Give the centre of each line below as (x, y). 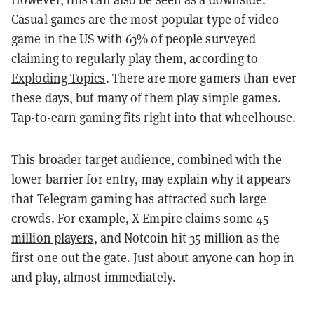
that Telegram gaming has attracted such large (139, 198)
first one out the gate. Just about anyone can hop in (153, 257)
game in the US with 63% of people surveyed (134, 39)
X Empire (157, 218)
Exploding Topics (59, 78)
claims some (219, 218)
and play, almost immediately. (94, 277)
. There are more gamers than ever (201, 78)
